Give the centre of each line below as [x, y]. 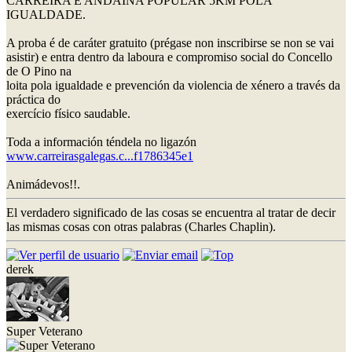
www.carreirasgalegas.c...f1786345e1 [100, 156]
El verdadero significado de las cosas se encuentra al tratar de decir [171, 212]
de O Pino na [39, 71]
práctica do [33, 99]
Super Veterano [44, 331]
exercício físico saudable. [68, 113]
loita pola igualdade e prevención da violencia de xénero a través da [173, 85]
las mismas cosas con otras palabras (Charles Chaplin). [141, 226]
